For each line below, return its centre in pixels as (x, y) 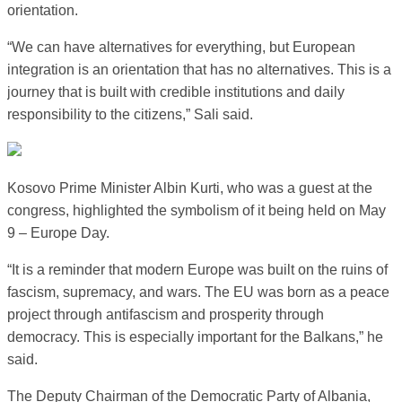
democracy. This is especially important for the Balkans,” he (195, 337)
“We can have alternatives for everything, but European (181, 47)
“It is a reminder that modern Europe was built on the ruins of (197, 270)
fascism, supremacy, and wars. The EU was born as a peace (198, 292)
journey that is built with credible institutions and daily (176, 92)
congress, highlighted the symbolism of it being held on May (197, 210)
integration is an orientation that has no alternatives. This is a (199, 70)
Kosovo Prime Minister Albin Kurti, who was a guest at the (190, 188)
